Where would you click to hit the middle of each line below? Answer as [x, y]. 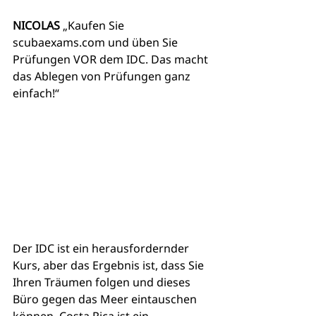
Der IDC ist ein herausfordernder [102, 249]
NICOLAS [36, 26]
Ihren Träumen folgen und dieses [103, 282]
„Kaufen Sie [93, 26]
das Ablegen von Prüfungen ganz [103, 77]
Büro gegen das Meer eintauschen [106, 299]
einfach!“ [36, 93]
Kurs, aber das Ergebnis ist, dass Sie [110, 266]
